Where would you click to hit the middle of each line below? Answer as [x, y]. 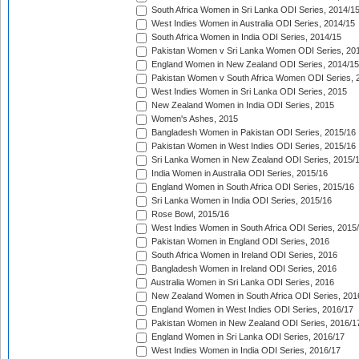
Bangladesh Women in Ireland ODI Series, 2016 [243, 269]
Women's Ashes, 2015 [194, 119]
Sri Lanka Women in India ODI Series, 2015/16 [240, 201]
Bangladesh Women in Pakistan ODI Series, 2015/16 [252, 133]
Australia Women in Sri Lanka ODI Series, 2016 [242, 282]
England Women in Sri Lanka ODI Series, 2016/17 [247, 337]
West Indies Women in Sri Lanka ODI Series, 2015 [248, 92]
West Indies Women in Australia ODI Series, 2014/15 [252, 24]
